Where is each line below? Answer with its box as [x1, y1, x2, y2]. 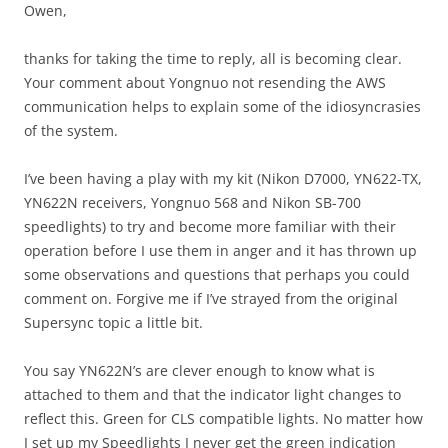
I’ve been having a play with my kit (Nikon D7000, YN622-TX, [24, 169, 422, 188]
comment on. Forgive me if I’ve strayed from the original [24, 289, 398, 308]
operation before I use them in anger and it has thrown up [24, 241, 417, 260]
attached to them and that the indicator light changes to [24, 385, 401, 404]
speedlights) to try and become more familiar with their [24, 217, 396, 236]
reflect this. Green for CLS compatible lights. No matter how [24, 409, 423, 428]
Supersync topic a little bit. [24, 313, 203, 332]
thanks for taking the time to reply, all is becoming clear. [24, 49, 402, 68]
